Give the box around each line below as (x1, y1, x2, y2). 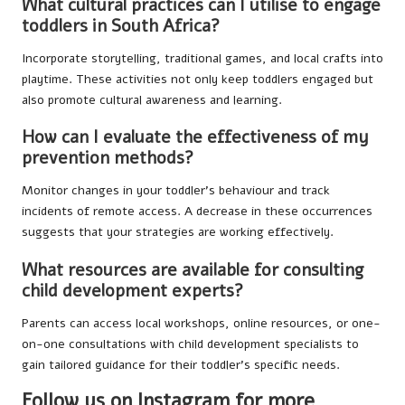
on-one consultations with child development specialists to (22, 334, 359, 353)
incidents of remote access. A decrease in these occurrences (22, 202, 372, 221)
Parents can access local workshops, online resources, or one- (22, 314, 381, 332)
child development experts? (22, 278, 243, 303)
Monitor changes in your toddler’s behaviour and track (22, 182, 330, 200)
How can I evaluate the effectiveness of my (22, 126, 369, 150)
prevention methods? (22, 146, 193, 171)
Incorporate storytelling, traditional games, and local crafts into (22, 50, 383, 68)
